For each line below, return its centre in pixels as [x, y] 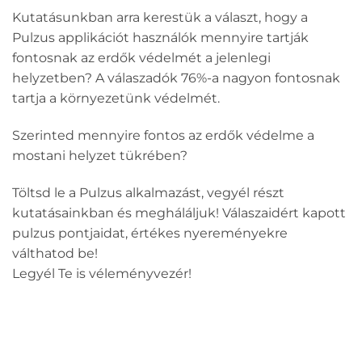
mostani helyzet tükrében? [100, 156]
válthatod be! [55, 254]
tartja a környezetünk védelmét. [116, 99]
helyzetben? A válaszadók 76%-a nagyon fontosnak [176, 78]
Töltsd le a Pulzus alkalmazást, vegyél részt [148, 193]
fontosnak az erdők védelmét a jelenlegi [141, 58]
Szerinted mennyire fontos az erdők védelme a [163, 136]
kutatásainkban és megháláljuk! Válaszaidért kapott [179, 213]
